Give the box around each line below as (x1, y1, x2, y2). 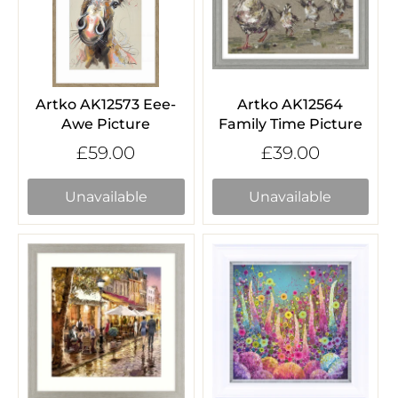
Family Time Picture (218, 115, 362, 133)
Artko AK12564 (237, 96, 344, 114)
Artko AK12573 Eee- (36, 96, 177, 114)
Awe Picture (61, 115, 151, 133)
